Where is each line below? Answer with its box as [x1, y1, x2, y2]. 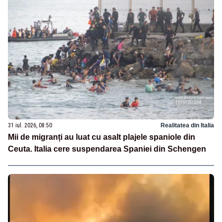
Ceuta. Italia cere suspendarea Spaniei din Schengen [8, 145, 206, 154]
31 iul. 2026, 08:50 [8, 122, 52, 129]
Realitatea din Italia [161, 122, 214, 129]
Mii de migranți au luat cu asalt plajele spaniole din [8, 133, 195, 142]
